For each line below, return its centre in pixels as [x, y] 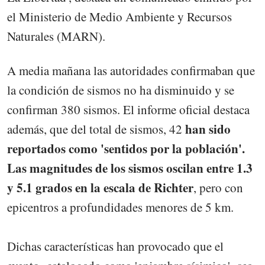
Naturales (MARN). [56, 36]
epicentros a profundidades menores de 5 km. [120, 207]
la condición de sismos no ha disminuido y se [121, 90]
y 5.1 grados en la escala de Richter [100, 188]
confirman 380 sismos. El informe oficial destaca [128, 110]
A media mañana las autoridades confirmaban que [131, 71]
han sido [206, 129]
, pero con [218, 188]
